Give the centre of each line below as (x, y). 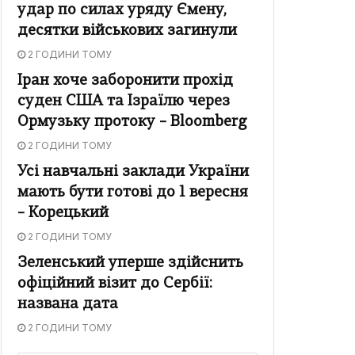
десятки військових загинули (127, 32)
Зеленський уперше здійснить (130, 264)
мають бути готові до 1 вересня (133, 193)
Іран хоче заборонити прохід (125, 82)
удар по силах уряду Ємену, (122, 11)
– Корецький (63, 214)
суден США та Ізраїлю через (124, 102)
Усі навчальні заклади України (133, 173)
